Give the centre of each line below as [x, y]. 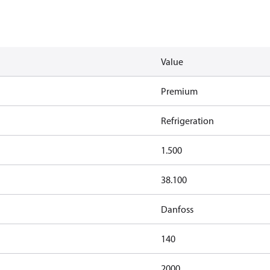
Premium [179, 91]
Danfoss [177, 209]
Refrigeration [187, 121]
